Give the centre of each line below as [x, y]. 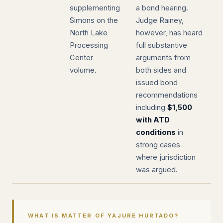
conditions [156, 132]
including [152, 108]
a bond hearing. [162, 8]
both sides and [161, 70]
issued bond [157, 83]
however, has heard [169, 33]
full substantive [162, 45]
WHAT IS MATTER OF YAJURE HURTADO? [103, 216]
